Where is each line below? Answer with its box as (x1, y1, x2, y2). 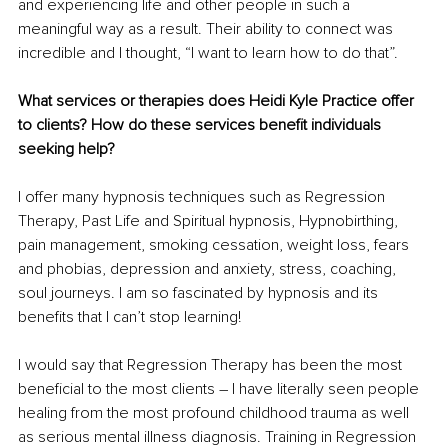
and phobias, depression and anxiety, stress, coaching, (18, 258, 400, 279)
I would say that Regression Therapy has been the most (18, 354, 406, 375)
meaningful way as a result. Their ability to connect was (18, 18, 397, 39)
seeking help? (18, 138, 115, 159)
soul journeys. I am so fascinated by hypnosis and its (18, 282, 382, 303)
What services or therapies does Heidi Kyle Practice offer (18, 90, 418, 111)
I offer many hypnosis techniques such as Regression (18, 186, 389, 207)
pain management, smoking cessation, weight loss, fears (18, 234, 413, 255)
